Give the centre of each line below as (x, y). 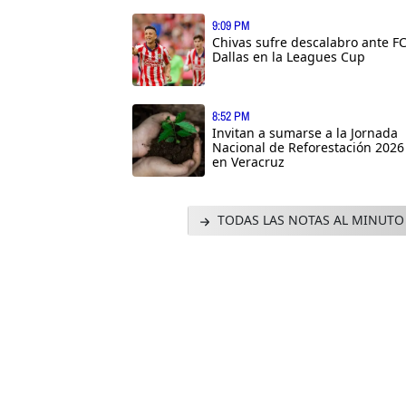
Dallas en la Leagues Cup (289, 57)
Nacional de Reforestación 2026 (308, 148)
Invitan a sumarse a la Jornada (305, 133)
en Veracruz (248, 162)
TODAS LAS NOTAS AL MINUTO (309, 220)
